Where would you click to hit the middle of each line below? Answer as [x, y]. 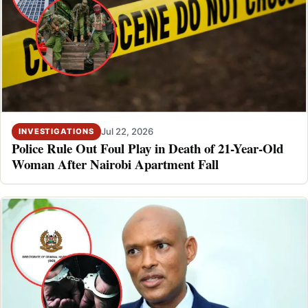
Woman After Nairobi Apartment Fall [115, 164]
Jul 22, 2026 [127, 132]
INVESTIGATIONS [56, 131]
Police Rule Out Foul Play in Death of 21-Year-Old [148, 148]
